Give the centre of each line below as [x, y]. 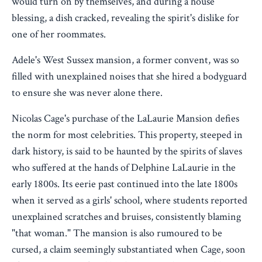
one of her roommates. [59, 35]
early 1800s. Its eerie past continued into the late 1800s [125, 184]
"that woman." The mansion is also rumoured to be [117, 233]
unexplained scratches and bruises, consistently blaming [126, 217]
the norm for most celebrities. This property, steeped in [127, 135]
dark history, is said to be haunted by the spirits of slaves [127, 151]
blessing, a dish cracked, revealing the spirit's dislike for [125, 18]
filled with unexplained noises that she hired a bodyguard [129, 77]
